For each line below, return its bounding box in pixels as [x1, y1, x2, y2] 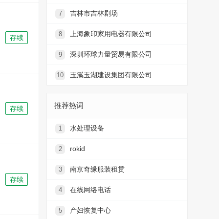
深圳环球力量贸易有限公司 [70, 50, 152, 58]
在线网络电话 [70, 186, 111, 194]
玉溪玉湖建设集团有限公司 [70, 71, 152, 79]
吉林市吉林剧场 [70, 9, 118, 17]
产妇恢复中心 [70, 206, 111, 214]
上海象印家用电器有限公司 [70, 30, 152, 38]
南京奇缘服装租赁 [70, 165, 125, 173]
